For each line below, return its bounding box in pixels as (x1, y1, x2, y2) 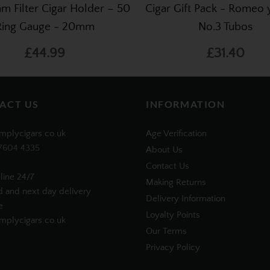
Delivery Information (146, 193, 225, 204)
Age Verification (146, 128, 207, 139)
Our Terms (146, 226, 187, 237)
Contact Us (146, 161, 189, 172)
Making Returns (146, 177, 206, 188)
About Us (146, 145, 183, 155)
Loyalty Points (146, 210, 200, 221)
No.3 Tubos (198, 20, 253, 34)
